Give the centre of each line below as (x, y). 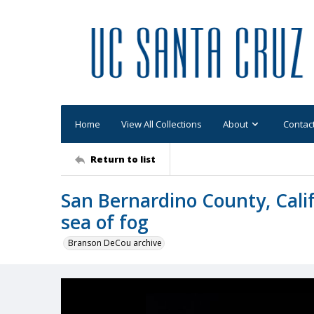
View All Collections (162, 124)
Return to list (123, 159)
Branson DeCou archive (115, 243)
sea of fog (105, 222)
